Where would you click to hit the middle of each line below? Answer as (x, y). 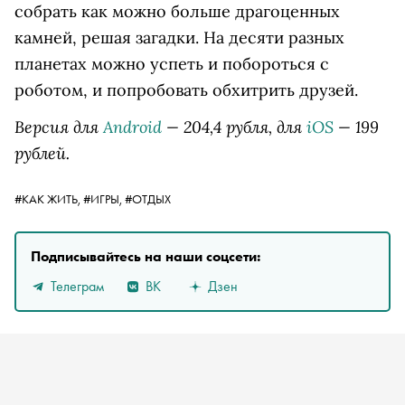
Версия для (59, 127)
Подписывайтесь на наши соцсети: (146, 256)
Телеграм (77, 286)
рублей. (42, 153)
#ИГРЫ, (104, 199)
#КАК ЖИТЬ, (49, 199)
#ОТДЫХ (148, 199)
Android (132, 127)
